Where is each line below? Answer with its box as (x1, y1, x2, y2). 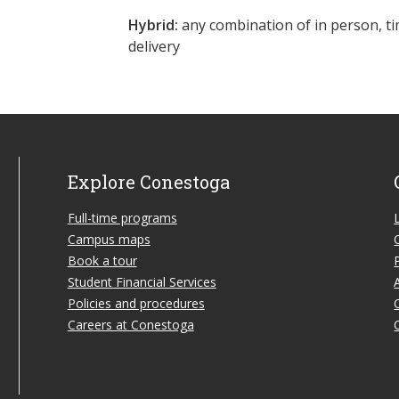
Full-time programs (67, 208, 177, 226)
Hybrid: (128, 14, 178, 35)
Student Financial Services (67, 273, 216, 290)
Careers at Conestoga (67, 315, 194, 333)
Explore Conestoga (67, 169, 230, 193)
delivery (128, 36, 180, 56)
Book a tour (67, 251, 137, 269)
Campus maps (67, 230, 151, 248)
